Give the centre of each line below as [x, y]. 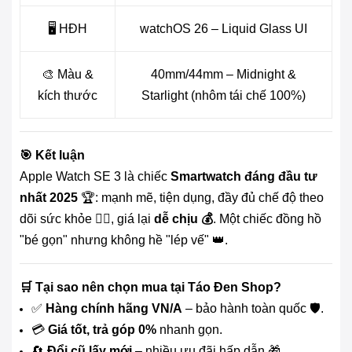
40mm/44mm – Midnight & [224, 74]
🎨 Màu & [68, 74]
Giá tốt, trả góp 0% [102, 329]
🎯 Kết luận [52, 155]
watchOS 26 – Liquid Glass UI [224, 28]
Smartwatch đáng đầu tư [244, 176]
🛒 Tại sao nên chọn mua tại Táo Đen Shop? [150, 287]
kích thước [68, 95]
